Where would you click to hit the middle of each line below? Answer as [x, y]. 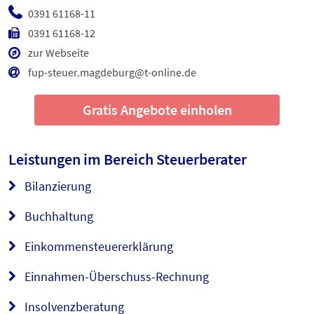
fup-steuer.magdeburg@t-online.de [112, 73]
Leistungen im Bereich [82, 159]
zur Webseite [59, 53]
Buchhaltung [57, 217]
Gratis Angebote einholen [157, 110]
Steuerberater [202, 159]
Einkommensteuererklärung [97, 247]
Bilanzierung [56, 186]
